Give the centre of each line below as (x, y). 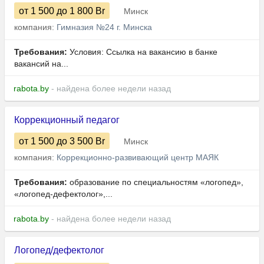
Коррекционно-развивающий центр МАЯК (138, 158)
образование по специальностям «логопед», (155, 182)
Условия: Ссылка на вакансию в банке (142, 52)
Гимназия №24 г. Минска (104, 27)
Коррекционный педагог (67, 120)
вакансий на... (41, 64)
